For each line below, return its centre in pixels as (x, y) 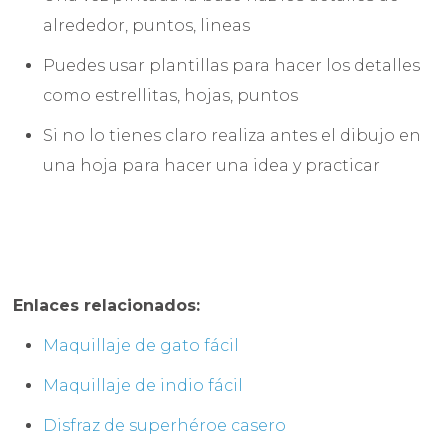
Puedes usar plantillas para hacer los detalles (232, 66)
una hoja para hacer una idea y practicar (214, 166)
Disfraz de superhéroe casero (165, 426)
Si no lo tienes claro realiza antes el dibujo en (232, 136)
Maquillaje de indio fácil (143, 386)
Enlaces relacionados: (107, 306)
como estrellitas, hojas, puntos (171, 96)
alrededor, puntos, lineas (147, 26)
